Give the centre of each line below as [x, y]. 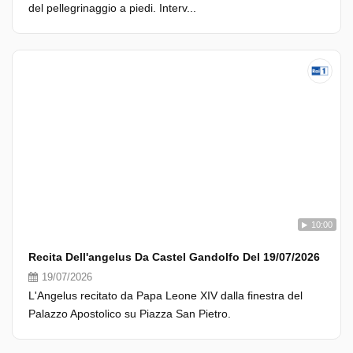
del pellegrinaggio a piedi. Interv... [112, 8]
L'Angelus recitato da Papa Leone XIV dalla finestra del [165, 295]
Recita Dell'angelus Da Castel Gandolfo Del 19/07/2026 [174, 257]
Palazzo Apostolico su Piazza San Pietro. [130, 314]
